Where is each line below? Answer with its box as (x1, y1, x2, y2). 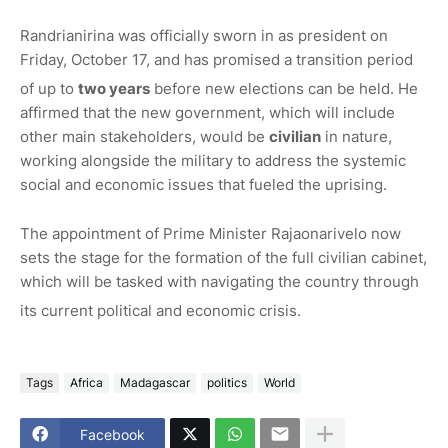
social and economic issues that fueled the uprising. (20, 174, 387, 194)
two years (78, 78, 150, 98)
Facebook (80, 426, 145, 444)
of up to (20, 78, 78, 98)
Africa (70, 375, 103, 391)
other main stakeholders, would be (20, 126, 269, 146)
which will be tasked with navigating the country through (20, 271, 419, 291)
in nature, (321, 126, 392, 146)
